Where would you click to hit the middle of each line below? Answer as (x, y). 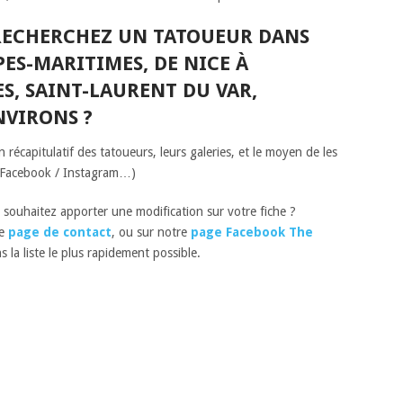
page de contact (60, 232)
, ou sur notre (149, 232)
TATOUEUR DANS (231, 36)
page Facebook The (252, 232)
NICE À (215, 63)
